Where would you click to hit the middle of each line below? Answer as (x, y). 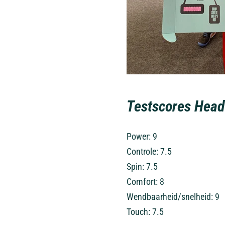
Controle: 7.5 (149, 151)
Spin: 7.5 (142, 166)
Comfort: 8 (146, 182)
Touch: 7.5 (145, 212)
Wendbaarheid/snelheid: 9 (173, 197)
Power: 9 (142, 136)
